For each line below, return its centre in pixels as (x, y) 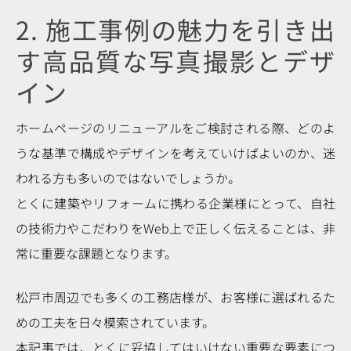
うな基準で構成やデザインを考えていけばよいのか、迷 (175, 153)
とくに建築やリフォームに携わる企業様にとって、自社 (175, 203)
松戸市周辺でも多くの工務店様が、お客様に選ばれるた (175, 297)
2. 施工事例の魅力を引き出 (175, 29)
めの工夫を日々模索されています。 (115, 322)
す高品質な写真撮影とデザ (175, 60)
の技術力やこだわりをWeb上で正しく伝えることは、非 (175, 228)
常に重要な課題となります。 (96, 253)
